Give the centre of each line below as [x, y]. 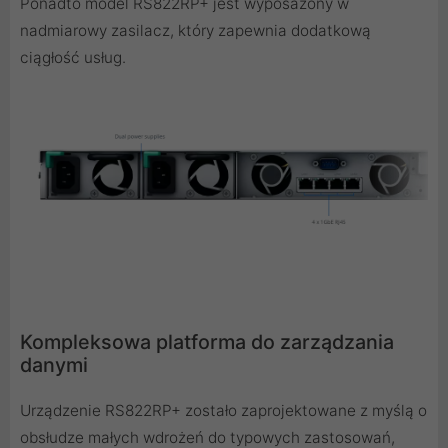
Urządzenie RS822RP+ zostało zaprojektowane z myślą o [223, 410]
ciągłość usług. [73, 58]
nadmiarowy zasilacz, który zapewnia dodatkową [195, 31]
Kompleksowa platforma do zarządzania [207, 341]
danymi [54, 364]
